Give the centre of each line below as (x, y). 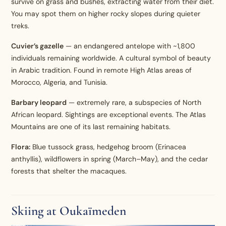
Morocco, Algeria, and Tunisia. (60, 82)
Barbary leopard (39, 103)
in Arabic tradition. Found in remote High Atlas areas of (102, 70)
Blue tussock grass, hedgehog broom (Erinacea (108, 147)
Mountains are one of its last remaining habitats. (91, 127)
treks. (20, 26)
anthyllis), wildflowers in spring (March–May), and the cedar (110, 159)
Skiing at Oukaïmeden (69, 211)
